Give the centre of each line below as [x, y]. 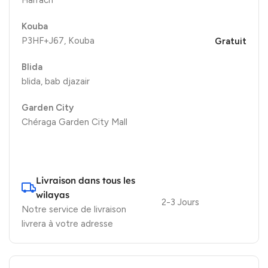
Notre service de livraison [74, 209]
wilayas [53, 194]
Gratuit [230, 41]
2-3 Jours [180, 202]
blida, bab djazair [56, 81]
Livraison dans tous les [86, 180]
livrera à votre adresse [67, 223]
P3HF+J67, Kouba [58, 40]
